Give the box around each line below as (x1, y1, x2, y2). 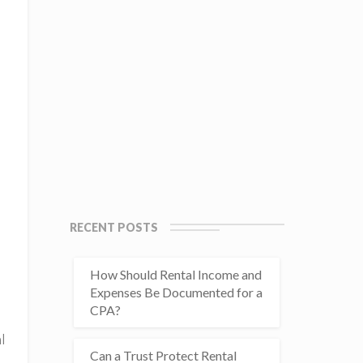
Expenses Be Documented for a (89, 284, 263, 300)
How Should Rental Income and (89, 267, 262, 282)
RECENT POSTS (69, 220, 158, 234)
